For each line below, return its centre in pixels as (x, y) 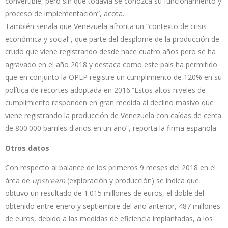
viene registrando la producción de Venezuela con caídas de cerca (113, 115)
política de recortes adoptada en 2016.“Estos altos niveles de (105, 90)
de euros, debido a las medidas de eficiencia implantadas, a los (109, 218)
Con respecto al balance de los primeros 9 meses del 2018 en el (110, 167)
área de (19, 180)
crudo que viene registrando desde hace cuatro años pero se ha (110, 51)
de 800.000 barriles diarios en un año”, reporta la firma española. (111, 128)
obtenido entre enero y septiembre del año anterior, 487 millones (113, 206)
